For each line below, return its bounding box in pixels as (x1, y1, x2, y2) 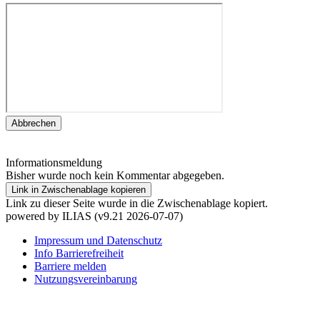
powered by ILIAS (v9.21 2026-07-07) (6, 210, 183, 223)
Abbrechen (11, 118, 56, 129)
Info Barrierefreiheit (34, 247, 124, 260)
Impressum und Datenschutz (34, 234, 162, 247)
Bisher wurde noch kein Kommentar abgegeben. (6, 169, 224, 182)
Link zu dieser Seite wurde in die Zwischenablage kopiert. (6, 197, 268, 210)
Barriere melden (34, 260, 106, 273)
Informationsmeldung (6, 156, 102, 169)
